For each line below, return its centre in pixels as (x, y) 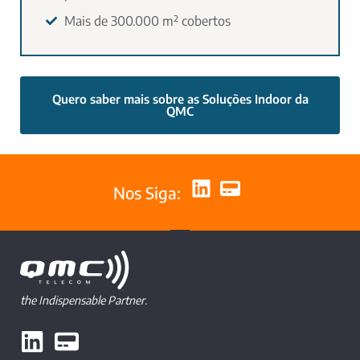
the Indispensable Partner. (84, 301)
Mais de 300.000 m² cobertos (147, 21)
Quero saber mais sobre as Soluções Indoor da (180, 99)
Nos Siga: (147, 193)
